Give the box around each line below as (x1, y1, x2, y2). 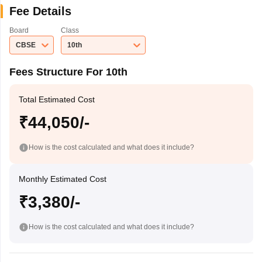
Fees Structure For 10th (9, 66, 127, 78)
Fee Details (9, 5, 71, 18)
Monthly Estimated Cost (18, 174, 106, 184)
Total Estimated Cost (18, 95, 95, 104)
